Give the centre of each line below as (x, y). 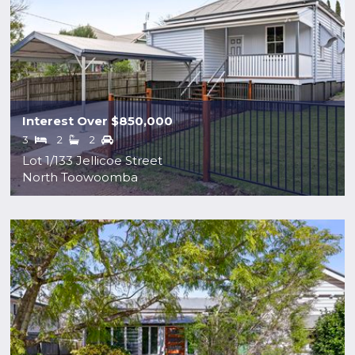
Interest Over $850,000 (98, 121)
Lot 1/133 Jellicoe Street (93, 161)
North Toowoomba (80, 177)
